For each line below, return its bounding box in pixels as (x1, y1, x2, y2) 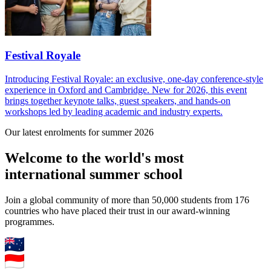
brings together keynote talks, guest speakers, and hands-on (5, 96, 230, 106)
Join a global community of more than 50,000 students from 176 (5, 194, 249, 205)
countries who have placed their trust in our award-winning (5, 205, 230, 216)
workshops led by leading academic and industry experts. (5, 106, 223, 117)
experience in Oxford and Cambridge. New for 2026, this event (5, 85, 247, 96)
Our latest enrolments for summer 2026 (5, 127, 154, 138)
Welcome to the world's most (5, 149, 184, 166)
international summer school (5, 166, 183, 182)
